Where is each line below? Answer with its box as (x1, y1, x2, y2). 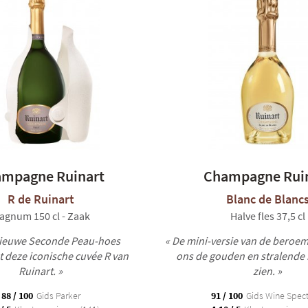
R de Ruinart (7, 191, 74, 207)
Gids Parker (34, 289, 80, 302)
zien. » (253, 264, 282, 278)
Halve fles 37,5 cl (230, 209, 305, 223)
